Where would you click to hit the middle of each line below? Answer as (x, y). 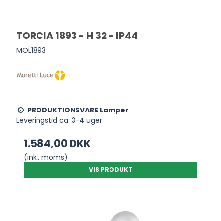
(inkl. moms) (46, 157)
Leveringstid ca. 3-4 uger (59, 120)
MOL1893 (31, 50)
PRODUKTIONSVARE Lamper (78, 110)
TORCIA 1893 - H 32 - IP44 (77, 36)
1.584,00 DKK (57, 143)
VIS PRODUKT (110, 169)
